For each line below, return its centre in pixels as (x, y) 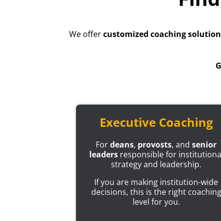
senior (204, 145)
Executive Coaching (156, 122)
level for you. (156, 202)
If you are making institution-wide (156, 182)
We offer (86, 34)
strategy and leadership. (156, 165)
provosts (155, 145)
